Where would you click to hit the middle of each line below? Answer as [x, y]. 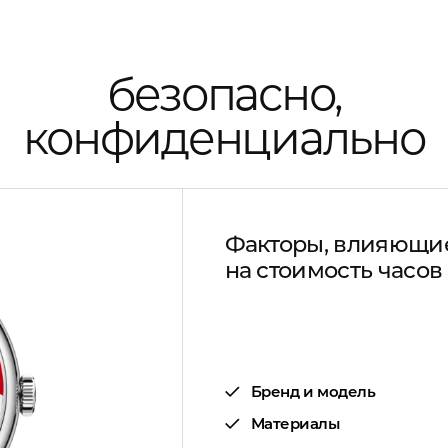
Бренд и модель [313, 391]
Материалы [295, 423]
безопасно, [224, 94]
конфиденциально [224, 138]
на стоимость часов [333, 270]
